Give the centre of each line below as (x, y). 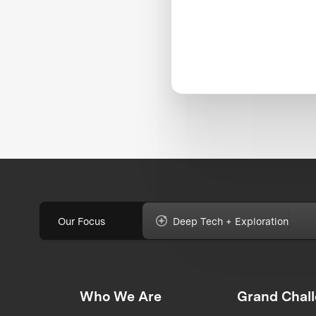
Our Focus (82, 221)
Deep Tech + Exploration (231, 221)
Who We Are (120, 297)
